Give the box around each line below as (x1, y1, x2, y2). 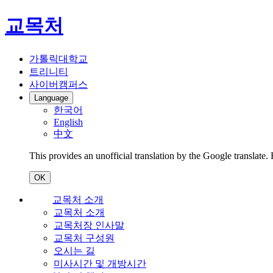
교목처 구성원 (54, 232, 115, 243)
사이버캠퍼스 (29, 79, 88, 90)
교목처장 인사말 (54, 219, 124, 230)
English (54, 116, 83, 127)
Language (34, 93, 68, 102)
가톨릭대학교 (29, 53, 88, 64)
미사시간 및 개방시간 (54, 258, 146, 269)
